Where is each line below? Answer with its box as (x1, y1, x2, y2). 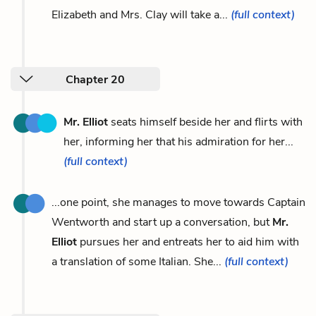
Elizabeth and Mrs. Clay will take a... (51, 6, 231, 23)
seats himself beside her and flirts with (108, 114, 303, 130)
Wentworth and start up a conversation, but (51, 214, 272, 230)
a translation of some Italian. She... (51, 253, 224, 269)
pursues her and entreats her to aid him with (77, 233, 299, 250)
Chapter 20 (66, 71, 125, 87)
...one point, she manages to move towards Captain (51, 194, 305, 210)
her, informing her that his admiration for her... (63, 133, 293, 150)
